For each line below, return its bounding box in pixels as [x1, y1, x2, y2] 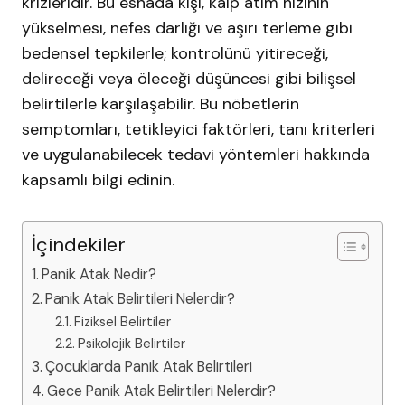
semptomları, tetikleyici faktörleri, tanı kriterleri [22, 118, 375, 141]
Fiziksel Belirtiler [73, 313, 171, 332]
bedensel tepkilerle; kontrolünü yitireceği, [22, 42, 328, 65]
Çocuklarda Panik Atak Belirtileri [45, 357, 253, 377]
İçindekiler [32, 232, 126, 259]
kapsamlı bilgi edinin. [22, 169, 174, 192]
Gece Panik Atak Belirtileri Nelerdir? [47, 381, 277, 401]
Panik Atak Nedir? [42, 265, 157, 285]
